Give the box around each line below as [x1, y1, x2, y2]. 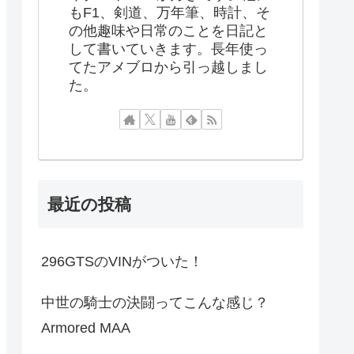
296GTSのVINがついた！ [41, 254, 203, 270]
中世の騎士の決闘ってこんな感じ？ [41, 295, 269, 311]
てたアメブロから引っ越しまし [69, 58, 268, 75]
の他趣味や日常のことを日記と [69, 22, 268, 39]
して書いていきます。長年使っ [69, 40, 268, 57]
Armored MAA [41, 320, 130, 337]
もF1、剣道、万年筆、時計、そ [69, 4, 270, 21]
